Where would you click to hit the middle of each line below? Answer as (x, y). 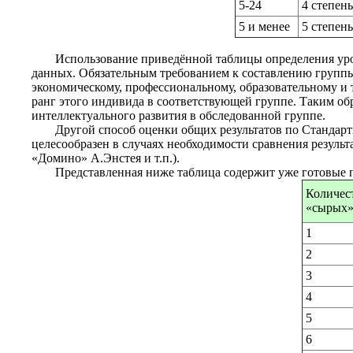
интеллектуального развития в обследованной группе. (178, 116)
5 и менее (264, 27)
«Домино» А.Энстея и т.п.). (106, 158)
